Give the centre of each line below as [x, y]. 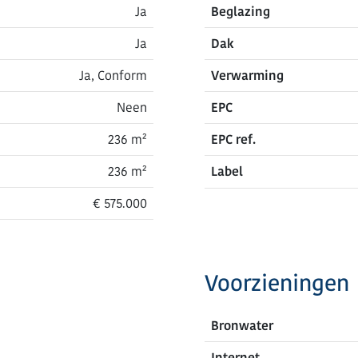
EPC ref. [233, 139]
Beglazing [241, 12]
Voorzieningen [277, 284]
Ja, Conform [113, 76]
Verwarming [247, 76]
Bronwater [242, 326]
